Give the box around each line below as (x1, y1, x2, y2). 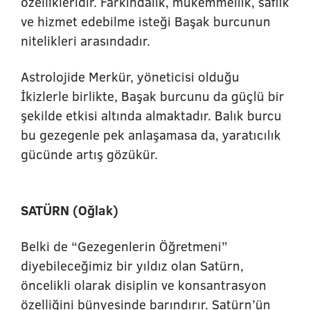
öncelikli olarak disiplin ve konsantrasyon (21, 275, 266, 294)
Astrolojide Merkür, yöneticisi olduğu (21, 67, 239, 86)
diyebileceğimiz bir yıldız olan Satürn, (21, 256, 244, 275)
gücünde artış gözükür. (21, 145, 165, 163)
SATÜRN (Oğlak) (21, 201, 118, 219)
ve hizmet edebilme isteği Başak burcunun (21, 12, 271, 30)
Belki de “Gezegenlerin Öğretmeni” (21, 237, 228, 255)
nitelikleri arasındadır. (21, 31, 150, 50)
